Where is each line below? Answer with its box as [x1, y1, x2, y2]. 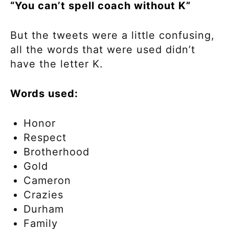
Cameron [24, 174, 75, 187]
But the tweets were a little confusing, [10, 29, 215, 42]
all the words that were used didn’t [10, 43, 195, 56]
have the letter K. [10, 58, 107, 71]
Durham [24, 203, 67, 216]
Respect [24, 131, 70, 144]
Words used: [10, 87, 81, 100]
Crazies [24, 189, 67, 201]
